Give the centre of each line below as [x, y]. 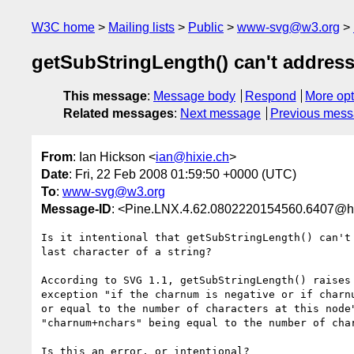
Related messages [119, 114]
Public [206, 27]
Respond [270, 96]
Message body [194, 96]
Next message [220, 114]
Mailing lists [141, 27]
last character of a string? [126, 251]
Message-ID [76, 209]
